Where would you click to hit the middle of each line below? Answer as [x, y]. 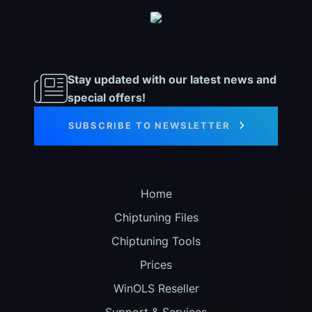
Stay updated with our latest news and [172, 79]
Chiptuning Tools [156, 241]
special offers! [107, 97]
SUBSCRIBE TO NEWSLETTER [149, 125]
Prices [156, 264]
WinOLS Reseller [156, 288]
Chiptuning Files [156, 217]
